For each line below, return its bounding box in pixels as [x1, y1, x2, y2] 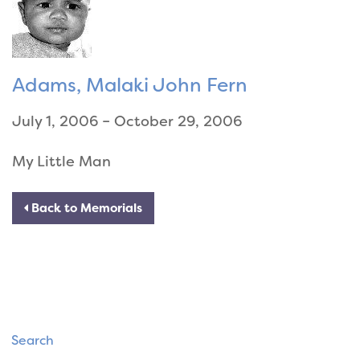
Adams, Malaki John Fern [12, 72, 247, 99]
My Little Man [12, 152, 111, 172]
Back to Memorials [28, 200, 142, 217]
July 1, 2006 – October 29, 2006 [12, 112, 242, 132]
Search [11, 332, 54, 350]
